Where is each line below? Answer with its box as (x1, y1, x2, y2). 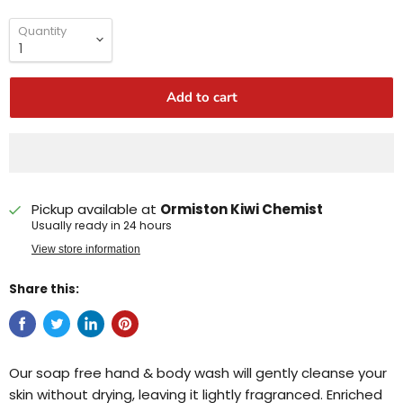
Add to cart (166, 87, 237, 106)
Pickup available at (31, 199, 160, 219)
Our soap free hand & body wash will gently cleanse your (9, 363, 387, 382)
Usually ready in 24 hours (31, 217, 172, 233)
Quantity (18, 22, 67, 40)
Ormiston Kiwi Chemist (160, 199, 323, 219)
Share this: (9, 280, 79, 298)
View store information (31, 242, 140, 255)
